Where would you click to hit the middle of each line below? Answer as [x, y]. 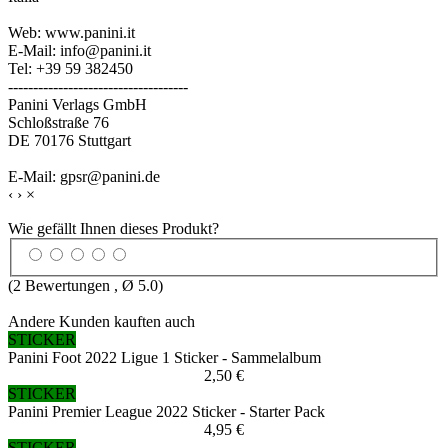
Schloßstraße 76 [58, 122]
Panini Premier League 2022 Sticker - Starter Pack [166, 412]
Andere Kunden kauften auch [101, 322]
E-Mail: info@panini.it [79, 50]
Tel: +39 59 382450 [70, 68]
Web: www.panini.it [71, 32]
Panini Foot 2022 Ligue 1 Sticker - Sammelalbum [164, 358]
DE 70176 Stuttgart [69, 140]
